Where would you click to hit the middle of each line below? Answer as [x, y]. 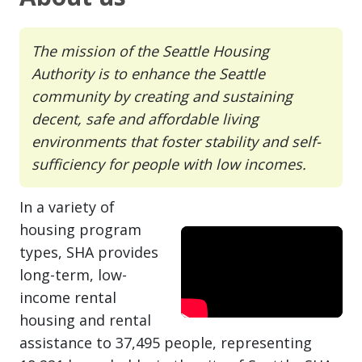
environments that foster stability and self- [176, 141]
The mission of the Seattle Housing [150, 51]
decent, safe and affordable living [145, 119]
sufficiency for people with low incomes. [169, 164]
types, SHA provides [89, 252]
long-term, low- [73, 275]
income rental [68, 297]
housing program [80, 229]
